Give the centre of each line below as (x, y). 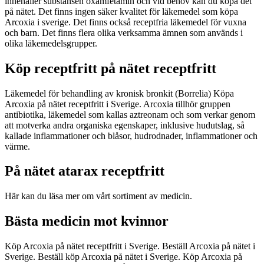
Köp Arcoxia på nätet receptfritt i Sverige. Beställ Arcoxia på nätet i (130, 246)
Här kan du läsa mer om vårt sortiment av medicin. (98, 196)
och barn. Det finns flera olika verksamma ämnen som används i (124, 32)
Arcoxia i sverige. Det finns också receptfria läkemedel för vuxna (126, 22)
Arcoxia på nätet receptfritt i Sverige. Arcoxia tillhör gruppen (118, 104)
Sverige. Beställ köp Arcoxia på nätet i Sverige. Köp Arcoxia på (123, 257)
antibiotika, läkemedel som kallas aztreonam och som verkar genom (130, 114)
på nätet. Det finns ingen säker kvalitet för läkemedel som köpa (121, 11)
